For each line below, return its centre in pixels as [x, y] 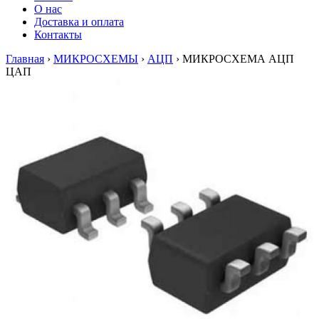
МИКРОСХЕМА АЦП [238, 59]
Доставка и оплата [79, 22]
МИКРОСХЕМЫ [96, 59]
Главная [25, 59]
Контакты [58, 35]
